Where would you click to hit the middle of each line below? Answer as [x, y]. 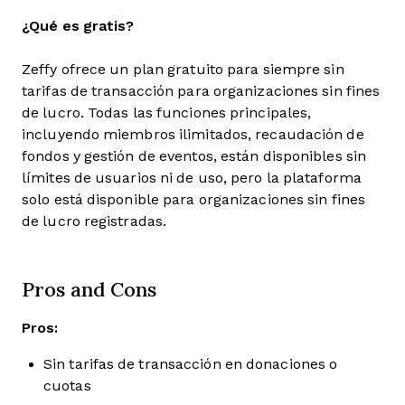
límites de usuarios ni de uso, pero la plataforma [192, 178]
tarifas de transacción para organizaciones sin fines [201, 91]
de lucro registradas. [94, 221]
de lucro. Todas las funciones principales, [167, 113]
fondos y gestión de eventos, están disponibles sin [194, 156]
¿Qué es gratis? [78, 26]
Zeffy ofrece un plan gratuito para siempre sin [183, 69]
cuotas [67, 386]
